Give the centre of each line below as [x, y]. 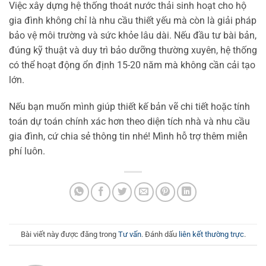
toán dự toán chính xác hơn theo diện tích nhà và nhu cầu [129, 122]
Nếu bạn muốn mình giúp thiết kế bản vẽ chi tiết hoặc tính [129, 107]
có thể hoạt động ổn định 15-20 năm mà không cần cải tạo [132, 65]
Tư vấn [129, 234]
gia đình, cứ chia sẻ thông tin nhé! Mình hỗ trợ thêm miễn [128, 137]
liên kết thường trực [211, 234]
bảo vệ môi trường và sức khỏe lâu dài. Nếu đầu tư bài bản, [133, 35]
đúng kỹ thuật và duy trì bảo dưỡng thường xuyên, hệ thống [133, 50]
